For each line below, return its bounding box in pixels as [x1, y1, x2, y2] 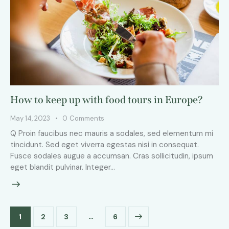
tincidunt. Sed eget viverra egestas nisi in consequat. [10, 140, 199, 150]
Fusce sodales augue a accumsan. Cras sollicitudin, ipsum [10, 151, 213, 162]
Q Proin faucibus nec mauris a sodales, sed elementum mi [10, 128, 213, 139]
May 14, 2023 [10, 114, 50, 123]
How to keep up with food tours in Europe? [10, 94, 203, 106]
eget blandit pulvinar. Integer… [10, 162, 115, 173]
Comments [69, 114, 104, 123]
